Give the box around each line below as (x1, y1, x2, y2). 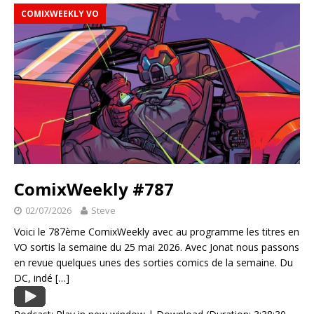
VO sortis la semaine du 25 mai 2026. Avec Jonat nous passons (14, 240, 299, 254)
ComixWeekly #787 (14, 177, 174, 201)
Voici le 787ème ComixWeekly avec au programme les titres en (14, 225, 299, 239)
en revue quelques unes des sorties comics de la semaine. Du (14, 256, 293, 270)
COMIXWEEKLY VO (21, 8, 99, 20)
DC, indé (14, 271, 55, 285)
